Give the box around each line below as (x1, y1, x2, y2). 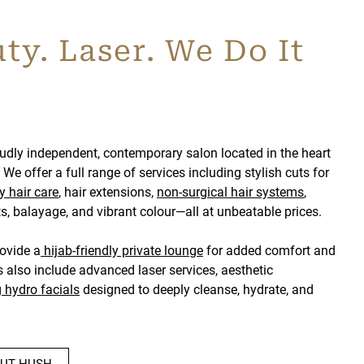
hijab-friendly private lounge (41, 242, 203, 258)
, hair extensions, (58, 184, 157, 200)
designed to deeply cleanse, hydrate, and (80, 281, 314, 297)
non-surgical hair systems (157, 184, 304, 200)
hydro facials (2, 281, 80, 297)
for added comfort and (203, 242, 336, 258)
